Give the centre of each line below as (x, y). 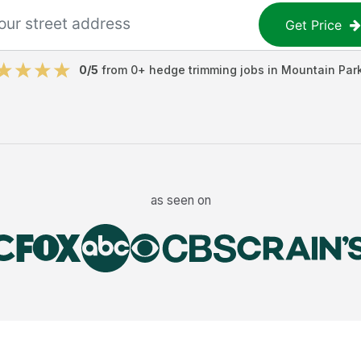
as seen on (180, 200)
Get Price (314, 25)
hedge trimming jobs (206, 70)
